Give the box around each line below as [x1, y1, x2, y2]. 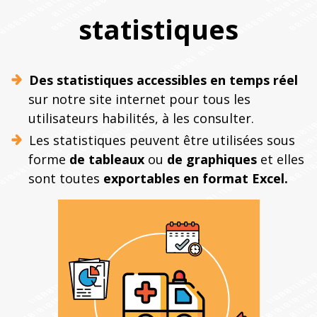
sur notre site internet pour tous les [28, 90, 250, 108]
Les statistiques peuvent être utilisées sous [28, 131, 295, 149]
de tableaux [69, 150, 144, 168]
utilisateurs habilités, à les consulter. [28, 109, 254, 127]
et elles [257, 150, 304, 168]
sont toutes [28, 169, 103, 187]
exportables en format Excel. [103, 169, 288, 187]
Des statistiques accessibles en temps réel [28, 71, 298, 88]
